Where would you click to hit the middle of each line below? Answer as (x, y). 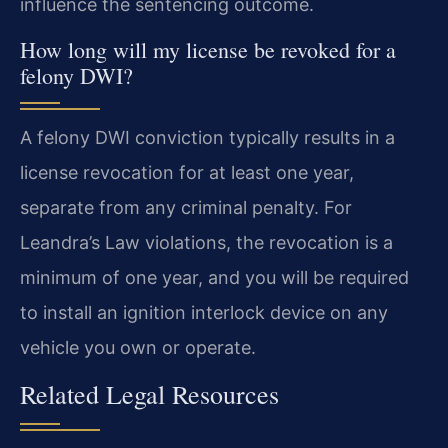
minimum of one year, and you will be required (214, 277)
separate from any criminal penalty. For (186, 207)
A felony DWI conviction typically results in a (207, 137)
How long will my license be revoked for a (208, 49)
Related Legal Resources (149, 394)
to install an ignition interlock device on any (204, 312)
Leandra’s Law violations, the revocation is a (206, 242)
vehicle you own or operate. (138, 347)
